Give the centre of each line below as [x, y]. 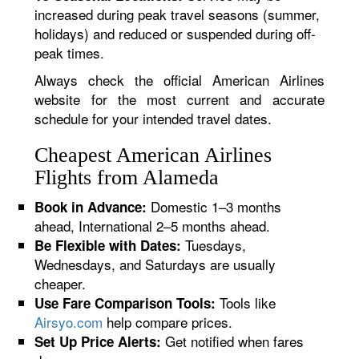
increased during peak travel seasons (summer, [177, 14]
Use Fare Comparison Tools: [125, 303]
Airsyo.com [69, 322]
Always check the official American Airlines [179, 80]
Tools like [246, 303]
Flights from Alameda [127, 177]
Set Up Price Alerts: [98, 341]
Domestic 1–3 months [214, 206]
